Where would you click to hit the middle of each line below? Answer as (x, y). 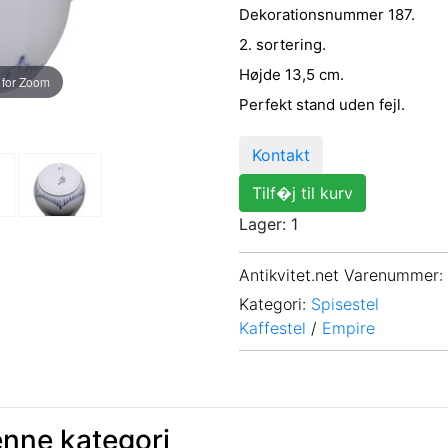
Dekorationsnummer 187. (327, 14)
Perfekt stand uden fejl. (322, 104)
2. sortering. (282, 44)
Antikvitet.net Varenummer (339, 274)
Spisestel (345, 303)
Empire (348, 327)
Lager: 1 (268, 224)
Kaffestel (272, 327)
